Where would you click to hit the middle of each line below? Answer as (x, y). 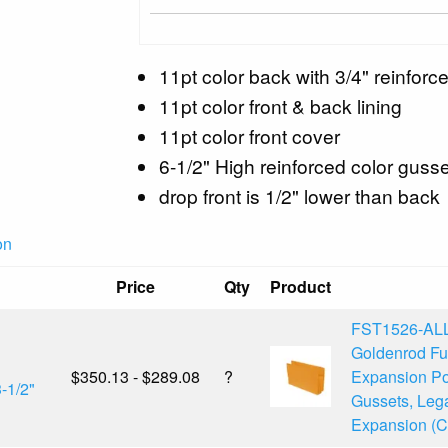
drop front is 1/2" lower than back (300, 195)
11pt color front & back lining (281, 105)
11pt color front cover (250, 135)
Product (300, 286)
